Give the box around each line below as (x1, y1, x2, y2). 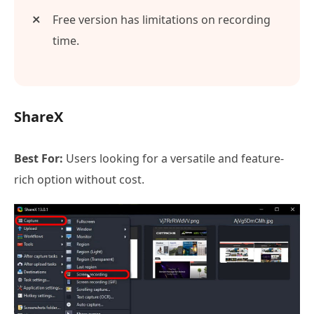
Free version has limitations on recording (53, 12, 271, 28)
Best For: (14, 151, 63, 167)
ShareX (14, 107, 63, 127)
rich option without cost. (14, 172, 144, 188)
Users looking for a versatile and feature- (63, 151, 284, 167)
